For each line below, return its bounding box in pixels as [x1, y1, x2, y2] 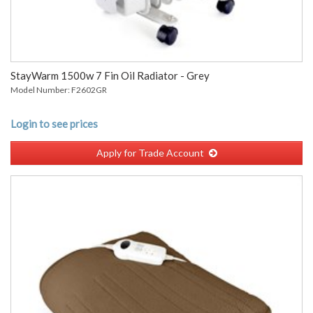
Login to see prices [10, 117, 98, 130]
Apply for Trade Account [96, 147, 204, 159]
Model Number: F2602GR [10, 85, 107, 95]
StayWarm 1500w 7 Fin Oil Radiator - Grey [10, 69, 210, 82]
